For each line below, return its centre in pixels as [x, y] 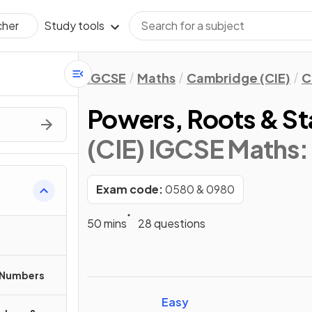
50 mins [107, 223]
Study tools [74, 25]
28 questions [172, 223]
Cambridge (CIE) [239, 78]
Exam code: [130, 189]
